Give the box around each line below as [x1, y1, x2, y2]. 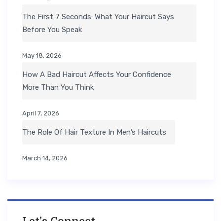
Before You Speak [22, 25, 82, 35]
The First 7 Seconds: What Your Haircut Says [22, 12, 174, 22]
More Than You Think [22, 83, 94, 92]
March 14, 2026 [22, 154, 68, 162]
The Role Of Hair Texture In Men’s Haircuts [22, 128, 166, 137]
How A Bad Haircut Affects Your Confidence [22, 70, 171, 79]
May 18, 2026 [22, 52, 62, 60]
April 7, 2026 [22, 110, 59, 117]
